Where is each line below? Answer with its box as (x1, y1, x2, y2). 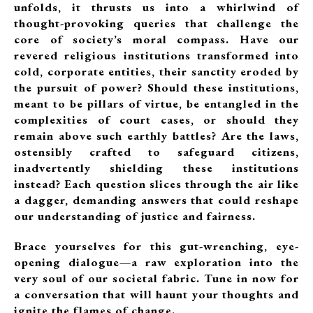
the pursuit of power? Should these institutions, (14, 80, 299, 95)
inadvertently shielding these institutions (14, 160, 299, 175)
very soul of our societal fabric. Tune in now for (14, 270, 299, 286)
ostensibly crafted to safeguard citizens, (14, 144, 299, 159)
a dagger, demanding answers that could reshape (14, 192, 299, 208)
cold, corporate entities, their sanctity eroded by (14, 64, 299, 79)
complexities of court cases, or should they (14, 112, 299, 127)
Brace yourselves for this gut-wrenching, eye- (14, 238, 299, 254)
